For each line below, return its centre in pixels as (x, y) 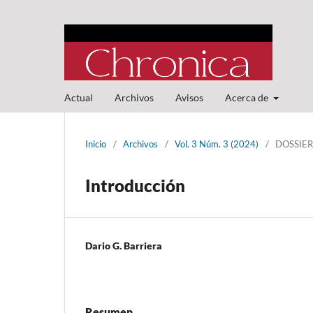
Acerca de (248, 97)
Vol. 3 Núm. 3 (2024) (217, 144)
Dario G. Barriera (124, 245)
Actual (79, 97)
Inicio (96, 144)
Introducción (135, 185)
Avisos (189, 97)
